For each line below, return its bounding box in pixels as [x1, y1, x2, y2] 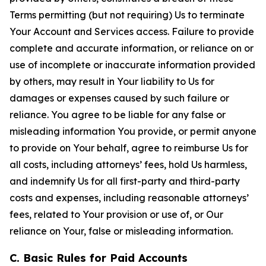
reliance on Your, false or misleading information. [9, 225, 233, 237]
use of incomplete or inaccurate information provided [9, 59, 255, 71]
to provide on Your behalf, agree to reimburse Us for [9, 142, 248, 154]
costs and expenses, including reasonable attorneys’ [9, 192, 249, 204]
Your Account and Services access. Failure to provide [9, 26, 254, 37]
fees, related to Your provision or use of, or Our [9, 208, 223, 220]
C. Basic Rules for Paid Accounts [9, 251, 188, 265]
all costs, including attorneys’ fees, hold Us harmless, [9, 159, 247, 170]
